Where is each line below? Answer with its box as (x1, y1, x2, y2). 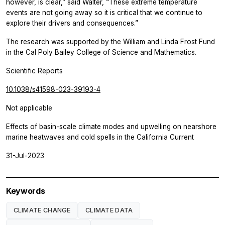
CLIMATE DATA (85, 206, 133, 214)
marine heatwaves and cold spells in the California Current (6, 133, 194, 141)
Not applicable (6, 103, 52, 112)
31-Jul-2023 (6, 151, 44, 160)
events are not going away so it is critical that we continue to (6, 8, 202, 17)
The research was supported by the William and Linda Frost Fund (6, 37, 215, 46)
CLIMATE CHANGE (13, 206, 71, 214)
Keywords (6, 185, 45, 196)
